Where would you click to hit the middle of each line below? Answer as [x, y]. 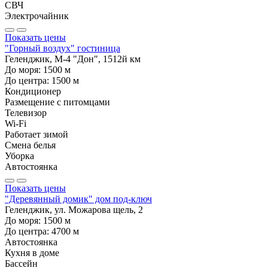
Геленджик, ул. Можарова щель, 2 [74, 209]
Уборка [19, 156]
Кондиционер [33, 91]
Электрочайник [37, 16]
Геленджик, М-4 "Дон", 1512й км [73, 59]
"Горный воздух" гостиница [63, 48]
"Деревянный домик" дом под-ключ [78, 199]
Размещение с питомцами [57, 102]
